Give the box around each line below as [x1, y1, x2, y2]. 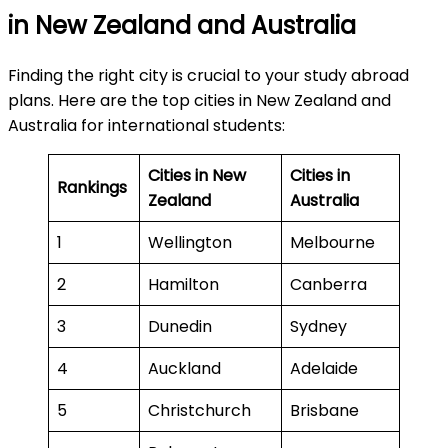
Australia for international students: [8, 113, 293, 137]
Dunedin [148, 314, 216, 338]
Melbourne [290, 230, 379, 254]
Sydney [290, 314, 351, 338]
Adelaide [290, 356, 362, 380]
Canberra [290, 272, 371, 296]
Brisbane [290, 398, 363, 422]
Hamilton [148, 272, 223, 296]
